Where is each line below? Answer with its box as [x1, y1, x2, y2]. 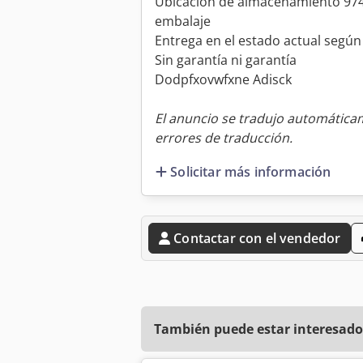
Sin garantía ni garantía [155, 51, 297, 70]
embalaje [155, 12, 211, 31]
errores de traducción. [155, 129, 293, 147]
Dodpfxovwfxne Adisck [155, 70, 292, 89]
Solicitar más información [170, 162, 331, 181]
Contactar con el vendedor [173, 228, 341, 247]
